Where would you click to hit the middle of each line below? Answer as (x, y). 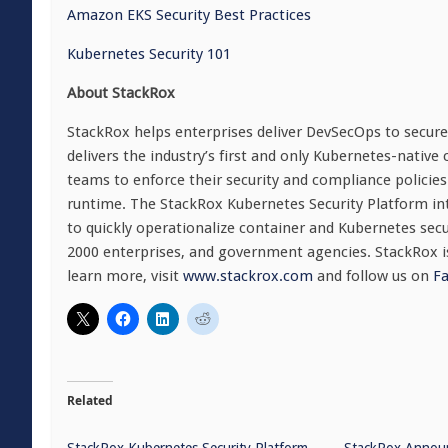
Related (90, 400)
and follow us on (371, 276)
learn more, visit (123, 276)
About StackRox (121, 93)
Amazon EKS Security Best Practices (189, 15)
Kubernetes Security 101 (149, 54)
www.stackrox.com (248, 276)
